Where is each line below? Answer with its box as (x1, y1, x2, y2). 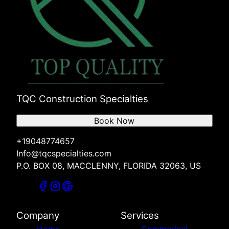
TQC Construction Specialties (16, 93, 148, 105)
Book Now (94, 116, 135, 126)
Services (121, 210, 159, 222)
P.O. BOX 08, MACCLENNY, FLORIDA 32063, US (16, 161, 201, 171)
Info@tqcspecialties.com (16, 148, 111, 159)
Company (16, 210, 59, 222)
